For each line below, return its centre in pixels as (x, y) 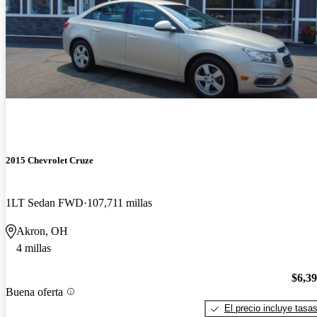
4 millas (34, 248)
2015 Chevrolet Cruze (50, 161)
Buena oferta (34, 292)
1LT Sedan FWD (45, 202)
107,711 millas (120, 202)
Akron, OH (42, 231)
